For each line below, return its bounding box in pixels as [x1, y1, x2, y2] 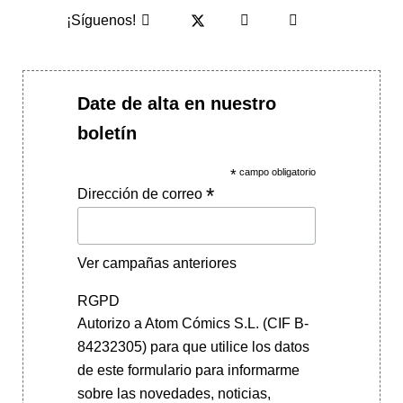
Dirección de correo [76, 185, 206, 201]
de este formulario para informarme [76, 363, 300, 379]
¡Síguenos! [66, 13, 136, 28]
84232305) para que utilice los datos [76, 339, 309, 355]
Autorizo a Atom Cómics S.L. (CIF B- [76, 316, 309, 332]
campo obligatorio [237, 166, 317, 177]
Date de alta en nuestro [76, 93, 276, 113]
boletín [76, 122, 137, 143]
